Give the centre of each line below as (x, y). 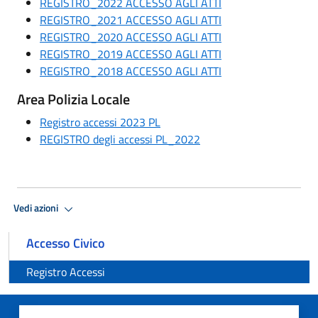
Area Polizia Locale (73, 99)
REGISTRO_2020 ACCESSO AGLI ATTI (131, 37)
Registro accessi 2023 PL (100, 122)
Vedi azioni (37, 208)
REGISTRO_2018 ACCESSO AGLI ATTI (131, 71)
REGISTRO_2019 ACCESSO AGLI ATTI (131, 54)
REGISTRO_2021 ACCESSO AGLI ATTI (131, 20)
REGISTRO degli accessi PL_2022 (120, 139)
